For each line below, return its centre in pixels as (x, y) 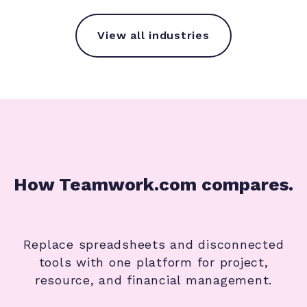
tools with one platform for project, (153, 262)
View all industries (153, 35)
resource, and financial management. (153, 280)
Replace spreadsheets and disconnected (153, 245)
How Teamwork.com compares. (153, 185)
